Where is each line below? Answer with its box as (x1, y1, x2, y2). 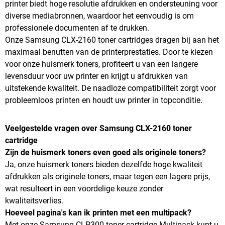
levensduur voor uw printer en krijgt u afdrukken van (5, 71, 188, 81)
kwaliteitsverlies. (5, 196, 63, 205)
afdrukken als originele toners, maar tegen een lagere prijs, (5, 172, 210, 181)
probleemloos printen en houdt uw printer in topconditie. (5, 95, 202, 105)
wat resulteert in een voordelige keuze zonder (5, 184, 163, 193)
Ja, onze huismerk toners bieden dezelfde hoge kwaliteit (5, 160, 202, 169)
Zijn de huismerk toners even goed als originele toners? (5, 148, 206, 157)
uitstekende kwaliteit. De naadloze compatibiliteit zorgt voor (5, 83, 216, 93)
